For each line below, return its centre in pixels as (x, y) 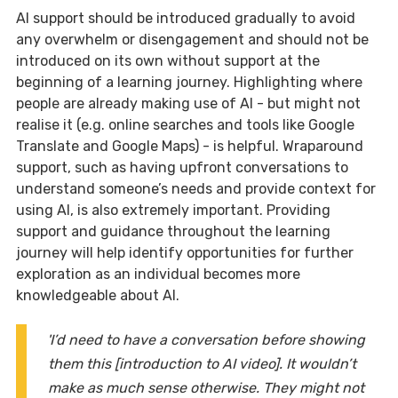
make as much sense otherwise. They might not (206, 387)
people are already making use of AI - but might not (188, 103)
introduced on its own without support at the (168, 60)
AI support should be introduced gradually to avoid (186, 18)
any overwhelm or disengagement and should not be (192, 39)
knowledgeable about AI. (98, 295)
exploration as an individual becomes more (158, 274)
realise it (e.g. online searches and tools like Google (185, 124)
